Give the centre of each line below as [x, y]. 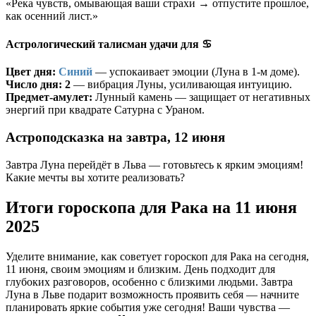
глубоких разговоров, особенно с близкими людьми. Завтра [149, 281]
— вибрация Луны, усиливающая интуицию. [181, 85]
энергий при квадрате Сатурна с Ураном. [105, 110]
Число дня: [34, 85]
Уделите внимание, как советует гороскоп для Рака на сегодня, [157, 256]
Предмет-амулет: [49, 97]
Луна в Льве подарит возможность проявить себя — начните [152, 294]
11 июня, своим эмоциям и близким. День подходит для [140, 269]
